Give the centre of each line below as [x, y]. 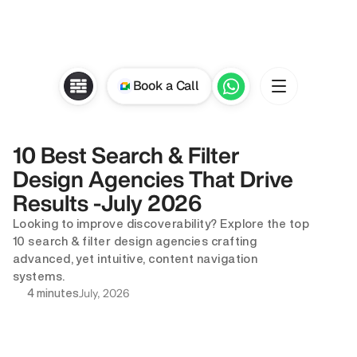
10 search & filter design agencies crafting [135, 241]
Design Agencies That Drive [153, 179]
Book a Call [166, 86]
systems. [39, 276]
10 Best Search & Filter [126, 155]
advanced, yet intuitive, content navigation [135, 259]
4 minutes [53, 293]
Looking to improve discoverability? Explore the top [161, 224]
